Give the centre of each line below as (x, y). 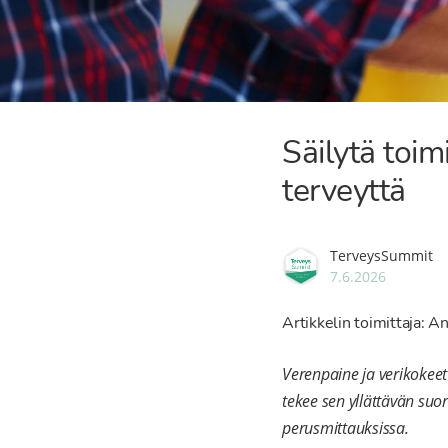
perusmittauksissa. (345, 428)
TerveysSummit (381, 255)
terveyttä (344, 190)
